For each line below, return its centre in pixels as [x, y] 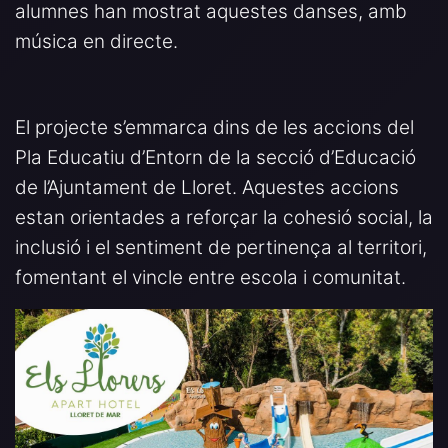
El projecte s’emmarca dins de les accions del [214, 127]
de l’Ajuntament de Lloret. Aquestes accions [207, 187]
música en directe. [96, 41]
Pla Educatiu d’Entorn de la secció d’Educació [215, 157]
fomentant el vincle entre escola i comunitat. [210, 277]
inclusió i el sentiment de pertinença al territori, [221, 247]
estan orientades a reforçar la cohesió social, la [224, 217]
